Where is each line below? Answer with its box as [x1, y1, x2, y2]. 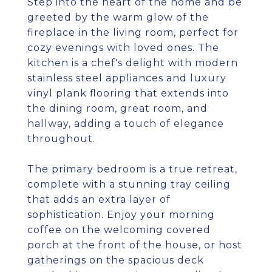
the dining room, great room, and [27, 103, 208, 114]
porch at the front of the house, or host [27, 239, 242, 251]
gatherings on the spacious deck [27, 254, 204, 266]
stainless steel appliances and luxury [27, 72, 226, 84]
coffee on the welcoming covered [27, 224, 211, 236]
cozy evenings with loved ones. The [27, 42, 219, 53]
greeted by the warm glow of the [27, 12, 209, 23]
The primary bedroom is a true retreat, [27, 163, 237, 175]
